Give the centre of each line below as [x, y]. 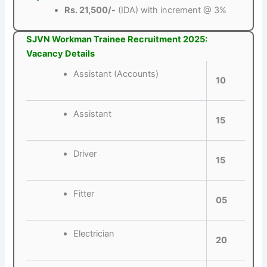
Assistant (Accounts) [116, 74]
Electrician [94, 234]
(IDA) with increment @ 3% [171, 10]
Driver [85, 154]
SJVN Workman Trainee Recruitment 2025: [117, 40]
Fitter [83, 194]
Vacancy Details [61, 54]
